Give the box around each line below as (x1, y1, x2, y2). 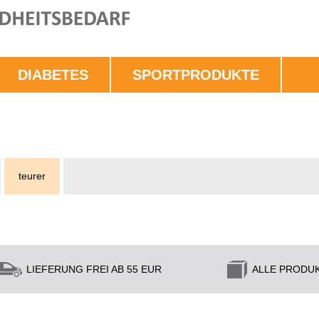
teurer (19, 170, 46, 182)
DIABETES (18, 67, 88, 83)
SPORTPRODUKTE (132, 67, 259, 83)
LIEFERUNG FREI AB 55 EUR (26, 263, 162, 275)
